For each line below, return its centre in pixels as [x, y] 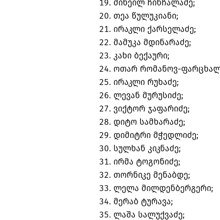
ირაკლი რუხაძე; [146, 82]
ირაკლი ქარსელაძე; [155, 29]
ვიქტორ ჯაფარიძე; [151, 109]
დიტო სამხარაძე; [149, 122]
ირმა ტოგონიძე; [147, 162]
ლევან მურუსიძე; [148, 96]
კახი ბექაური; [141, 56]
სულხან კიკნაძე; [147, 149]
